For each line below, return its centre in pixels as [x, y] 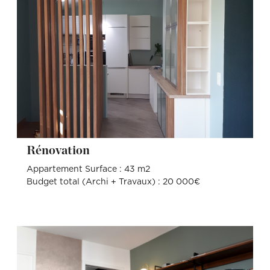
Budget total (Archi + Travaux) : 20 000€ [113, 182]
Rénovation [62, 151]
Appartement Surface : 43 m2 [88, 169]
